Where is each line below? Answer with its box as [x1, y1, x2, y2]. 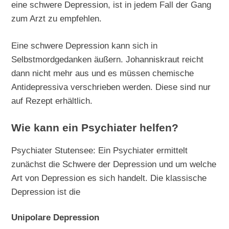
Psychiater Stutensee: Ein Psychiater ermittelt [11, 145, 188, 155]
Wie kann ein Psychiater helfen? [11, 121, 179, 134]
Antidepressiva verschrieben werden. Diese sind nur [11, 81, 211, 92]
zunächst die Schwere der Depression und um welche [11, 158, 217, 169]
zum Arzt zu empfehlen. [11, 13, 102, 24]
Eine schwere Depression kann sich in [11, 40, 158, 51]
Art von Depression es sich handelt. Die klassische [11, 172, 207, 183]
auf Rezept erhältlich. [11, 95, 93, 106]
